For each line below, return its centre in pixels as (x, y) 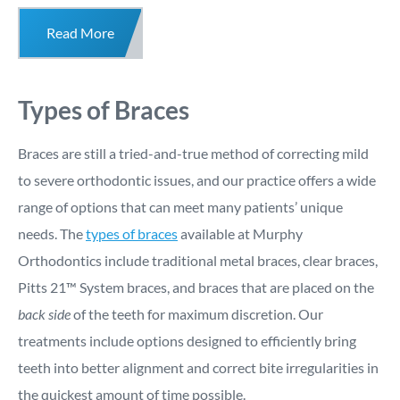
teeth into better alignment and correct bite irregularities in (198, 368)
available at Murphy (240, 234)
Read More (80, 33)
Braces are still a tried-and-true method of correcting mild (193, 154)
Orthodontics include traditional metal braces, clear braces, (198, 261)
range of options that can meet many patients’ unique (180, 207)
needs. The (52, 234)
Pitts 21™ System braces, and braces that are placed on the (196, 287)
